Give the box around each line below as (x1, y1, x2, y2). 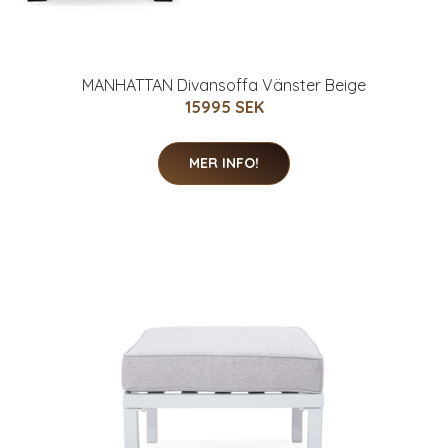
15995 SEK (184, 97, 264, 118)
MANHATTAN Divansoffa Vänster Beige (82, 75, 366, 96)
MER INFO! (189, 154, 259, 173)
